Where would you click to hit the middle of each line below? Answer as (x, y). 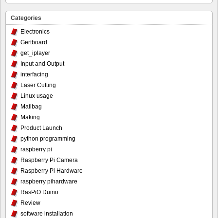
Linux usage (37, 96)
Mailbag (31, 106)
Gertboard (34, 42)
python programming (48, 138)
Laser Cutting (38, 85)
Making (30, 117)
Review (30, 203)
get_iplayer (35, 53)
